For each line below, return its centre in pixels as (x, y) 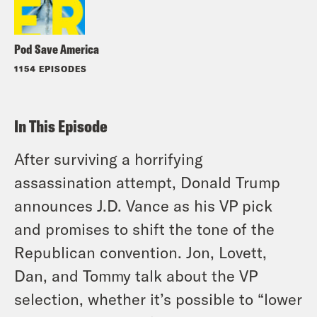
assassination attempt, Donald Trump (147, 181)
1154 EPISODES (51, 68)
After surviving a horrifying (109, 158)
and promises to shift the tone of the (144, 228)
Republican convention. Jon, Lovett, (140, 252)
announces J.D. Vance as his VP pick (143, 205)
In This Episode (61, 126)
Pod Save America (57, 49)
